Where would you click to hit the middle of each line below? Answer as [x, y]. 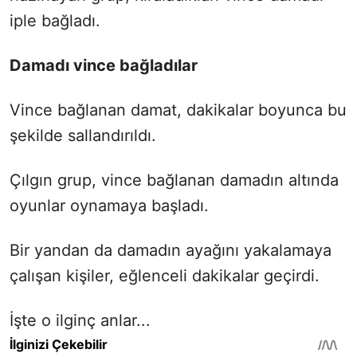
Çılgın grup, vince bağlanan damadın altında [174, 180]
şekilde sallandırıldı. [83, 135]
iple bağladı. [55, 20]
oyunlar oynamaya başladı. [109, 205]
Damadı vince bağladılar [104, 65]
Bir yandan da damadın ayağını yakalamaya [171, 250]
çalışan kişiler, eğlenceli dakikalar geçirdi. [165, 275]
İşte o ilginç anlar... [80, 320]
